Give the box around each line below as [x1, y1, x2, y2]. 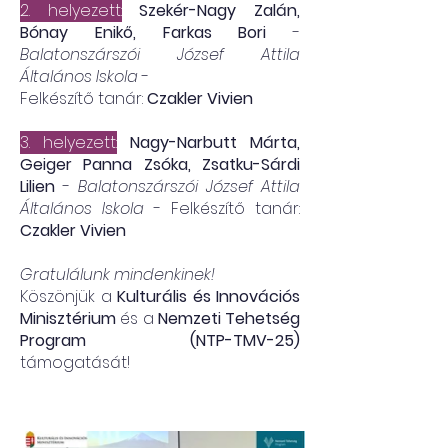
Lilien [20, 175, 55, 198]
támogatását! [20, 351, 130, 374]
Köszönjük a [20, 285, 117, 308]
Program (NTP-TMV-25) [20, 329, 300, 352]
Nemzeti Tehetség [157, 307, 300, 330]
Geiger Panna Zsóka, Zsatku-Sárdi [20, 153, 300, 176]
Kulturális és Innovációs [117, 285, 300, 308]
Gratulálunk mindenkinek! [20, 263, 215, 286]
